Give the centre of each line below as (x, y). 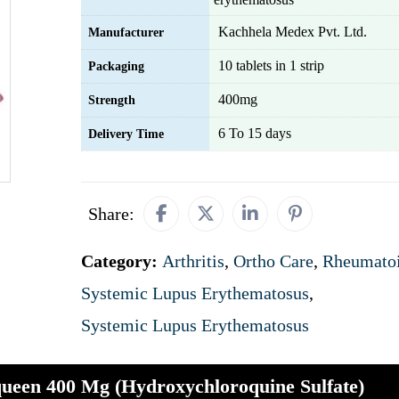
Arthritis (193, 261)
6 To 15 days (255, 133)
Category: (122, 261)
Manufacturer (126, 33)
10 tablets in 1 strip (271, 65)
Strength (112, 100)
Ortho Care (273, 261)
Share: (111, 214)
